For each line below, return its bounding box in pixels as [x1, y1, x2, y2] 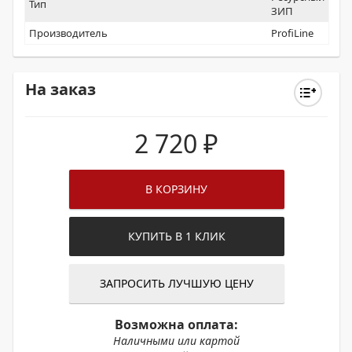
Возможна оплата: [115, 316, 238, 333]
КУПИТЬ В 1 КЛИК [127, 229, 225, 244]
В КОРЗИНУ [145, 181, 207, 196]
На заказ [25, 79, 96, 100]
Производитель [29, 26, 108, 40]
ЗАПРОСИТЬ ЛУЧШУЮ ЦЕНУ [99, 276, 254, 291]
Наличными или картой [113, 333, 240, 348]
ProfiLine [271, 26, 313, 40]
